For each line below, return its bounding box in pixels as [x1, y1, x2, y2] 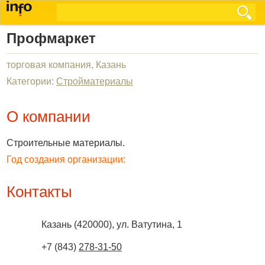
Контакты [7, 183, 72, 201]
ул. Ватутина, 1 [117, 219, 182, 230]
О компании [7, 108, 91, 125]
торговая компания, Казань [7, 60, 126, 70]
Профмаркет [7, 30, 96, 46]
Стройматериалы [56, 76, 133, 86]
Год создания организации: [7, 154, 125, 164]
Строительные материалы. [7, 138, 125, 148]
